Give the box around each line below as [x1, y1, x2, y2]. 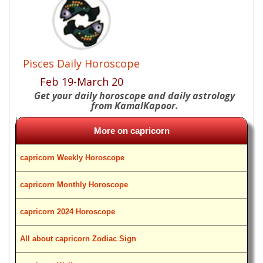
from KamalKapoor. [90, 99, 178, 112]
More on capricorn [94, 126, 170, 136]
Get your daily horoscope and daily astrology [34, 89, 235, 102]
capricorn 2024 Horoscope [20, 207, 115, 216]
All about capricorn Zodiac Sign [20, 234, 136, 243]
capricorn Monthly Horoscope [20, 180, 128, 189]
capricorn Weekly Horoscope [20, 153, 124, 162]
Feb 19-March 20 [39, 75, 123, 89]
